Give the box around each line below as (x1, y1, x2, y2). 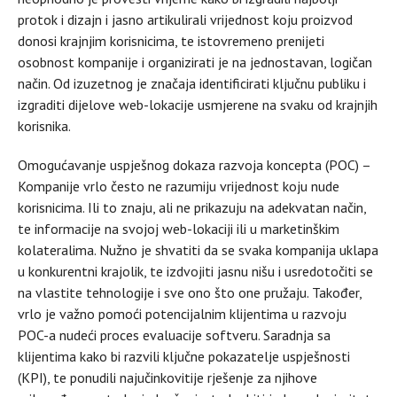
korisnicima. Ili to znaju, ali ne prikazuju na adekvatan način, (18, 198, 366, 216)
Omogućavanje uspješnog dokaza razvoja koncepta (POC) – (18, 155, 370, 174)
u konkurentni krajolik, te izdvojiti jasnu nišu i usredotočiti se (18, 261, 373, 280)
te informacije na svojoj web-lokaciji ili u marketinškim (18, 219, 339, 237)
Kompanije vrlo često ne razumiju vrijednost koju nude (18, 176, 339, 195)
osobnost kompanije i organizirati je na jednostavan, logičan (18, 52, 372, 71)
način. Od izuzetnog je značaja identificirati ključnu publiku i (18, 74, 366, 92)
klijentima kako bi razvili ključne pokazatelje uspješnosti (18, 346, 350, 365)
